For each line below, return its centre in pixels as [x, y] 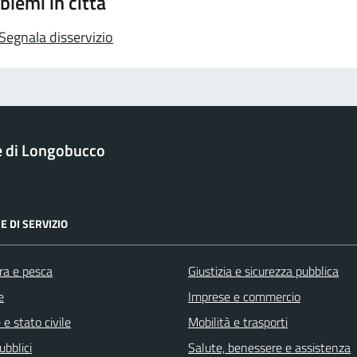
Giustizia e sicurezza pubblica [263, 271]
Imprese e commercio [244, 296]
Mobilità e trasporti [238, 322]
